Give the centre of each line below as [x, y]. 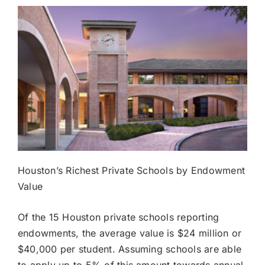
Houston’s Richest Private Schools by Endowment [132, 170]
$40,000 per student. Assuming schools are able [130, 249]
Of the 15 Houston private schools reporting [119, 217]
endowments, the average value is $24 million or [130, 233]
